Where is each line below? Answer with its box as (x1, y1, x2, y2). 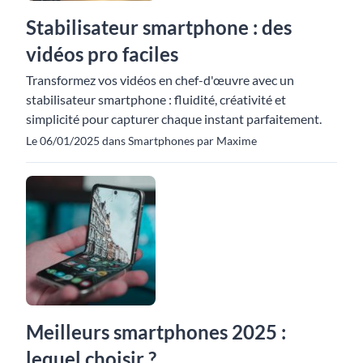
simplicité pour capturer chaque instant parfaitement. (26, 111, 322, 126)
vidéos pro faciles (26, 42, 178, 66)
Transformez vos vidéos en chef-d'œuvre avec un (26, 72, 294, 88)
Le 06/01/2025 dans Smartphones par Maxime (26, 134, 257, 147)
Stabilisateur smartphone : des (26, 15, 292, 39)
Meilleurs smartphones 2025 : (26, 320, 286, 344)
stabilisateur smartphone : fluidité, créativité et (26, 92, 286, 107)
